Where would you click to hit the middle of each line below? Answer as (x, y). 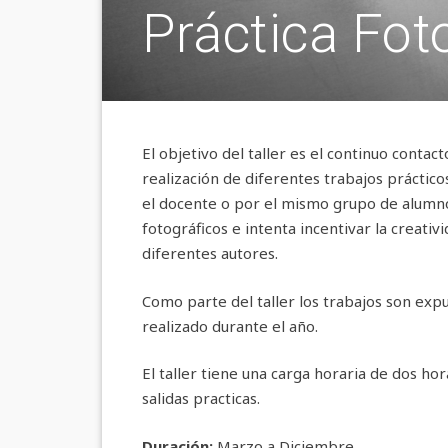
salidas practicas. (201, 398)
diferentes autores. (210, 253)
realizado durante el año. (230, 325)
